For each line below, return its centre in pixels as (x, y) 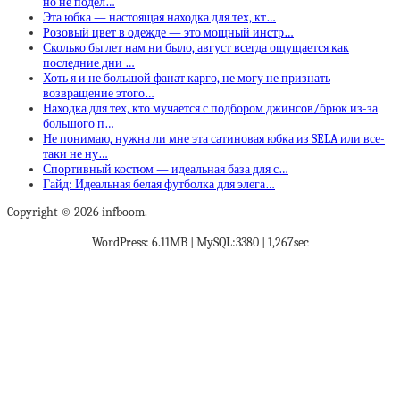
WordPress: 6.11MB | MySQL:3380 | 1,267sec (200, 242)
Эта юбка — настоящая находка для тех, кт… (159, 17)
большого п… (79, 123)
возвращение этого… (99, 93)
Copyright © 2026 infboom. (77, 212)
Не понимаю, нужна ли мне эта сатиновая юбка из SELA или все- (214, 138)
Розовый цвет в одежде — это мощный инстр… (168, 32)
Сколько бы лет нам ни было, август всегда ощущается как (196, 47)
